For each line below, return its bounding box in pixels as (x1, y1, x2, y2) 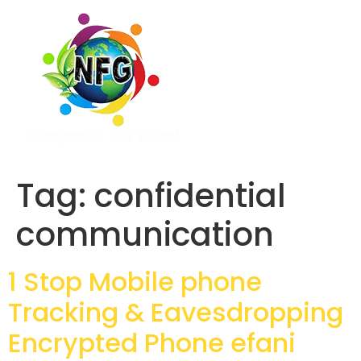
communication (16, 212, 274, 257)
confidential (94, 173, 286, 218)
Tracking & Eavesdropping (8, 294, 343, 330)
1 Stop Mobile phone (8, 263, 262, 300)
